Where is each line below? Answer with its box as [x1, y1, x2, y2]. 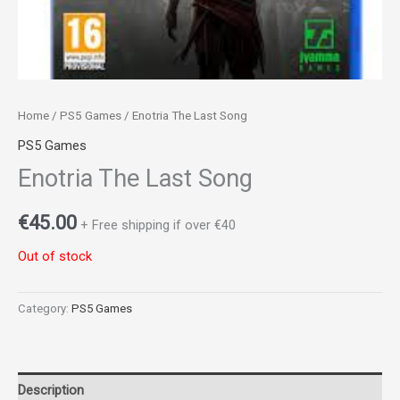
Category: [18, 302, 71, 316]
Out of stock [18, 248, 92, 265]
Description [18, 381, 84, 398]
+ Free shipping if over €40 [80, 216, 236, 233]
